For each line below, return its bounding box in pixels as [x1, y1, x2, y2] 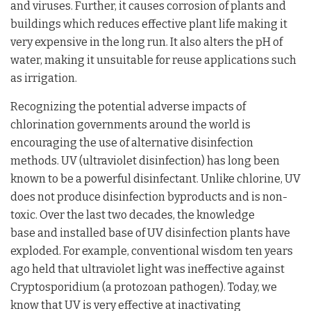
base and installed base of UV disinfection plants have [10, 226, 290, 239]
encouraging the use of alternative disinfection [10, 135, 253, 149]
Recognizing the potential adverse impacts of [10, 99, 246, 113]
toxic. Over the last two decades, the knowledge [10, 208, 255, 221]
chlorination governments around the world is [10, 117, 251, 131]
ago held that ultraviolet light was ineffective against [10, 262, 285, 276]
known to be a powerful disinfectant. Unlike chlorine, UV [10, 171, 301, 185]
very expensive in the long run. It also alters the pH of [10, 35, 283, 49]
